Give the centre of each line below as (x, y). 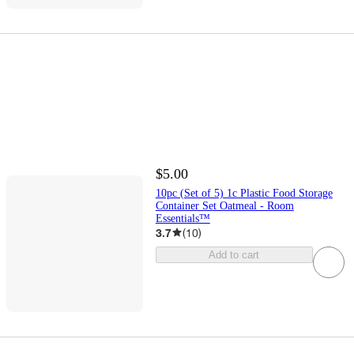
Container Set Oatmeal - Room (224, 205)
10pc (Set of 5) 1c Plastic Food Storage (244, 193)
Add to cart (234, 254)
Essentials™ (183, 218)
